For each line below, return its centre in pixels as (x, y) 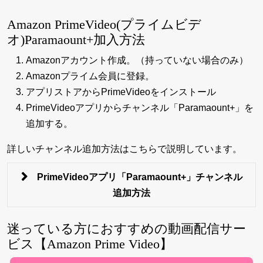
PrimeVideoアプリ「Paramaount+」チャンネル (139, 177)
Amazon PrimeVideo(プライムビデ (104, 25)
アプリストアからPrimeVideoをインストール (121, 92)
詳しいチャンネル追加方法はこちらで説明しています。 (124, 149)
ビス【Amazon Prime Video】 (90, 244)
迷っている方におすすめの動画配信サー (127, 229)
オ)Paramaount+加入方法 (76, 40)
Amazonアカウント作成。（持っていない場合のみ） (137, 60)
